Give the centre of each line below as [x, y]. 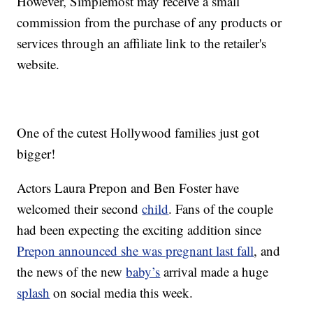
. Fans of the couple [221, 209]
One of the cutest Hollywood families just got [138, 133]
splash [34, 293]
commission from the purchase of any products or [150, 22]
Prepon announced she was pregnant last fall [136, 251]
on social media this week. [122, 293]
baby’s [143, 272]
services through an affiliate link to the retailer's [142, 43]
